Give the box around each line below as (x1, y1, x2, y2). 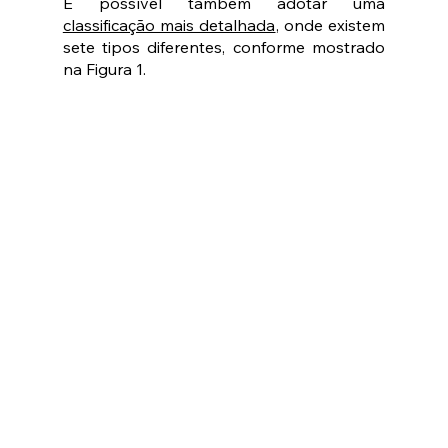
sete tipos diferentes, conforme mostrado (62, 37, 386, 57)
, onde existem (275, 15, 386, 35)
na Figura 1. (62, 59, 146, 79)
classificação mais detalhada (62, 15, 276, 35)
